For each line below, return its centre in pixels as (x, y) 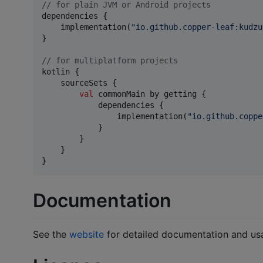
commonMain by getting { (150, 94)
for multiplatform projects (114, 61)
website (87, 235)
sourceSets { (79, 83)
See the (51, 235)
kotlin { (60, 72)
